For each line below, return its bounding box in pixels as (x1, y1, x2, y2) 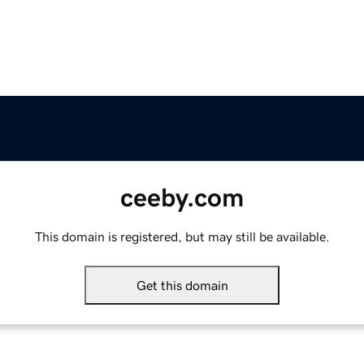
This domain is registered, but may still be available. (34, 230, 330, 244)
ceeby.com (120, 184, 244, 211)
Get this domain (136, 279, 228, 292)
